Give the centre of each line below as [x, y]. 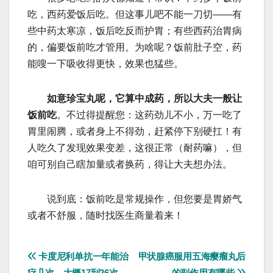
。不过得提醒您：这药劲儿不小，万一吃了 [149, 115]
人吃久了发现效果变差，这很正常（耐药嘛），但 [135, 148]
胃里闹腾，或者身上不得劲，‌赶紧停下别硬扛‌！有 [135, 132]
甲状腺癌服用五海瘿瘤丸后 [192, 257]
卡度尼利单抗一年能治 [82, 257]
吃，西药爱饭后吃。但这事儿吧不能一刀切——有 [135, 15]
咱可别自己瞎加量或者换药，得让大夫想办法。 [130, 165]
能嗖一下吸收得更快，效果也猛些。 [105, 64]
